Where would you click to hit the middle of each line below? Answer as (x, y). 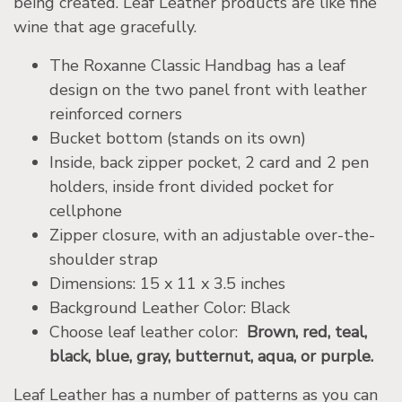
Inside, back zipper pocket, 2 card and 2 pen (209, 163)
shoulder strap (106, 260)
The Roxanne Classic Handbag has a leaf (197, 66)
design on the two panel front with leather (208, 90)
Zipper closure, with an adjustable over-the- (212, 236)
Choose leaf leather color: (148, 332)
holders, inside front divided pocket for (192, 187)
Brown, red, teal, (307, 332)
